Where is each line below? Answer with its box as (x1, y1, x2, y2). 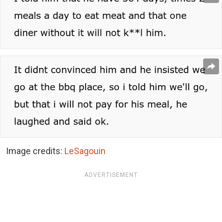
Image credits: (6, 146, 64, 156)
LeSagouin (64, 146, 106, 156)
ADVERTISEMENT (84, 171, 138, 179)
